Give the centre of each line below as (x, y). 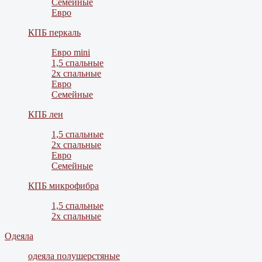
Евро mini (71, 53)
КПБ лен (46, 115)
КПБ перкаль (54, 33)
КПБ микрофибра (63, 186)
